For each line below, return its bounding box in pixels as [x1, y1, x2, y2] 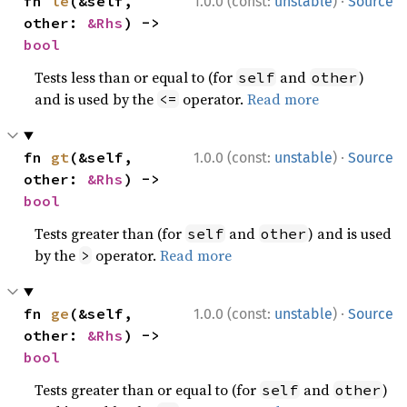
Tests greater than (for [35, 223, 186, 243]
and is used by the [35, 89, 158, 109]
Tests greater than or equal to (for [35, 380, 261, 400]
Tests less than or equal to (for [35, 67, 237, 87]
